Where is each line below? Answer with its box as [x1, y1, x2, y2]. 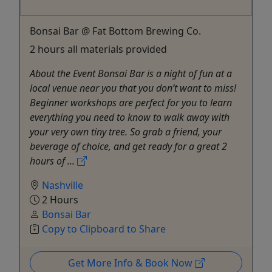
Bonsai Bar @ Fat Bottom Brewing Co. [30, 24, 201, 38]
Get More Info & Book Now [67, 256, 195, 270]
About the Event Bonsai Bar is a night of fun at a [30, 67, 232, 81]
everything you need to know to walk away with [30, 110, 229, 124]
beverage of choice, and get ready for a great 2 [30, 140, 227, 154]
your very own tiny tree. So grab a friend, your [30, 125, 222, 139]
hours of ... [30, 154, 77, 168]
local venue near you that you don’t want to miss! [30, 81, 236, 95]
